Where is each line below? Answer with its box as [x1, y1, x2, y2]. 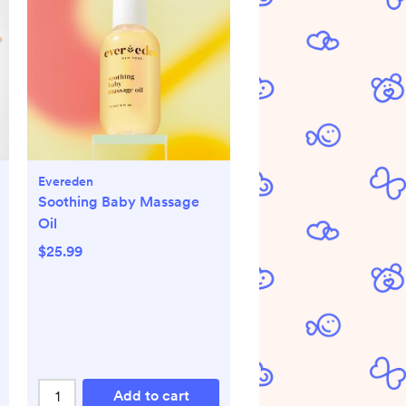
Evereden [38, 174, 93, 188]
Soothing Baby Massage [38, 193, 199, 210]
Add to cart [112, 387, 189, 404]
